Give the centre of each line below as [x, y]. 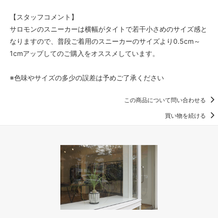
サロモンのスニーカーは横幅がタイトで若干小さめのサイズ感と [109, 29]
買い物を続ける [186, 116]
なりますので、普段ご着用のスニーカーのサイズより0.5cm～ [105, 41]
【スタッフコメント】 [44, 17]
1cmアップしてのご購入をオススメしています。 [84, 54]
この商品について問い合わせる [166, 100]
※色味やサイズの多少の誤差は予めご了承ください [87, 78]
